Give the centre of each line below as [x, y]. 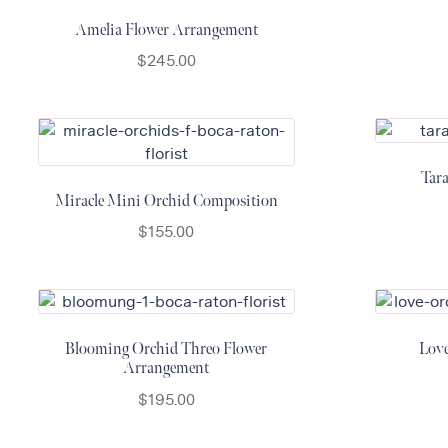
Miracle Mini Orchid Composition [166, 201]
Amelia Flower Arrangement [166, 30]
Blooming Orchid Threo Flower [166, 349]
